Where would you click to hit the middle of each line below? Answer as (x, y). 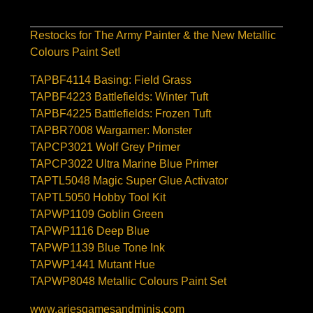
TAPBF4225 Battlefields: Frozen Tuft (121, 114)
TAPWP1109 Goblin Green (97, 214)
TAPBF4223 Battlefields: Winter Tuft (119, 97)
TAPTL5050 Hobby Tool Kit (98, 198)
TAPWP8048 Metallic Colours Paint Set (128, 282)
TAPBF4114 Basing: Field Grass (111, 80)
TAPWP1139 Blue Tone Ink (97, 248)
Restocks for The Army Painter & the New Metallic (153, 36)
